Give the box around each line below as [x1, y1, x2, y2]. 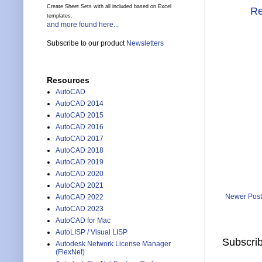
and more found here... [47, 20, 119, 29]
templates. [47, 13, 73, 19]
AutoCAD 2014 [56, 99, 104, 108]
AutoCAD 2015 [56, 111, 104, 120]
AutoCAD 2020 [56, 170, 104, 178]
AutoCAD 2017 [56, 135, 104, 143]
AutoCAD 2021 [56, 181, 104, 190]
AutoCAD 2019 [56, 158, 104, 167]
